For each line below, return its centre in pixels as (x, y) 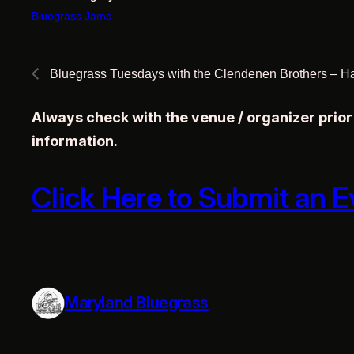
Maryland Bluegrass (137, 303)
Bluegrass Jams (72, 16)
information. (75, 141)
